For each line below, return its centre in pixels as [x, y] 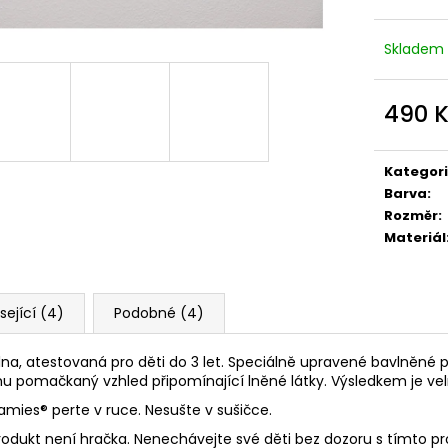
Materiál [415, 237]
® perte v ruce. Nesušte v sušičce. [156, 409]
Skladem [414, 48]
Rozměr [411, 215]
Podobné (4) [159, 312]
